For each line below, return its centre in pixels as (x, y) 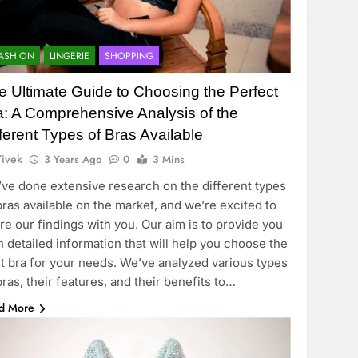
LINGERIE (70, 56)
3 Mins (169, 160)
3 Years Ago (73, 160)
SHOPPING (129, 56)
